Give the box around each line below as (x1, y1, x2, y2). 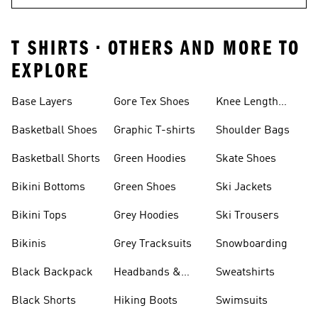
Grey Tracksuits (114, 238, 192, 250)
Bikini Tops (11, 210, 67, 221)
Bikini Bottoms (11, 182, 85, 193)
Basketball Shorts (11, 153, 100, 165)
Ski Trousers (216, 210, 279, 221)
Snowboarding (216, 238, 287, 250)
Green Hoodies (114, 153, 186, 165)
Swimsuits (216, 295, 268, 307)
